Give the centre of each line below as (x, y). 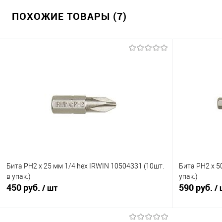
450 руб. (24, 188)
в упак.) (19, 176)
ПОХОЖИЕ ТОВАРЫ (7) (69, 16)
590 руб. (197, 188)
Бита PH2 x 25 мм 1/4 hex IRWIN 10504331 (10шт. (85, 166)
